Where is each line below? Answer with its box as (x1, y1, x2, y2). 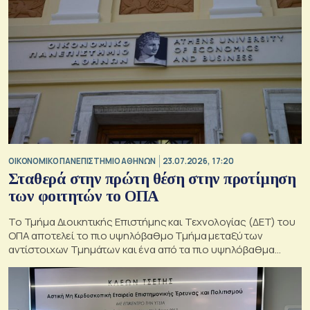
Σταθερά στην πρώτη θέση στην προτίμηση (8, 170, 296, 188)
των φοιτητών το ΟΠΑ (8, 188, 159, 206)
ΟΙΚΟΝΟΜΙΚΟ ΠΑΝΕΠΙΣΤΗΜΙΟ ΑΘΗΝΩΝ (8, 155, 156, 166)
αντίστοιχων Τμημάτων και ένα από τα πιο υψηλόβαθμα (8, 242, 275, 257)
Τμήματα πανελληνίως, (8, 256, 118, 271)
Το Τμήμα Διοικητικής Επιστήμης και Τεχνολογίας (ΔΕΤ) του (8, 215, 295, 230)
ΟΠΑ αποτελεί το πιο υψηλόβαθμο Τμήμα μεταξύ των (8, 228, 263, 244)
